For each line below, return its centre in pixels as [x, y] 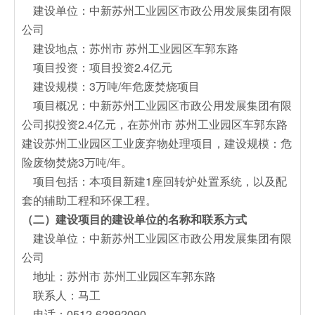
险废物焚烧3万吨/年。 [77, 162]
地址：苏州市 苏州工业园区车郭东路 [119, 276]
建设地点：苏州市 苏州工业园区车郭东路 [131, 48]
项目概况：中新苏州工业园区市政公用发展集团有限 [157, 105]
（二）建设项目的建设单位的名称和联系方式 [134, 219]
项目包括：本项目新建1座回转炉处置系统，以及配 [154, 181]
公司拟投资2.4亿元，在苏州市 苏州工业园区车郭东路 [155, 124]
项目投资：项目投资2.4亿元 [98, 67]
